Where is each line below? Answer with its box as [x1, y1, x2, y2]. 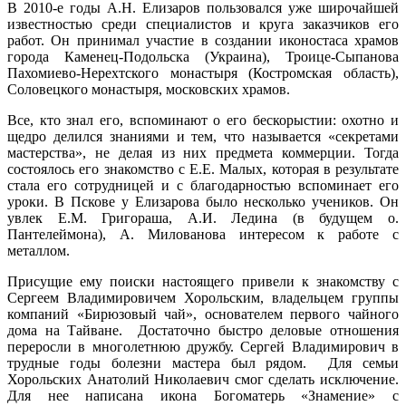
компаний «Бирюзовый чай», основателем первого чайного [7, 306, 399, 323]
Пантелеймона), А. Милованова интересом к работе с [7, 227, 399, 243]
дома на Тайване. [7, 323, 123, 339]
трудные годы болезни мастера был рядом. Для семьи [7, 355, 399, 372]
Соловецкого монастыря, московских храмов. [7, 82, 290, 98]
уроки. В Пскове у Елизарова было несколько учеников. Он [7, 194, 399, 210]
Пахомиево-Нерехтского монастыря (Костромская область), [7, 65, 399, 82]
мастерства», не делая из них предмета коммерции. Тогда [7, 145, 399, 161]
